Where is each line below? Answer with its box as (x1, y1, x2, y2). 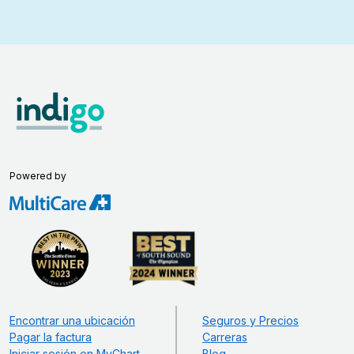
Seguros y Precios (202, 314, 299, 328)
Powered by (9, 170, 66, 183)
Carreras (202, 330, 247, 345)
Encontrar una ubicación (9, 314, 135, 328)
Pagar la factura (9, 330, 92, 345)
